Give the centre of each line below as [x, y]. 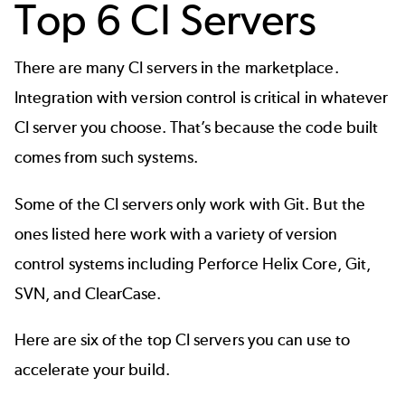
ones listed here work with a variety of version [176, 234]
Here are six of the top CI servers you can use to [182, 339]
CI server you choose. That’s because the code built [197, 128]
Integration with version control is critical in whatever [202, 98]
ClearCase [121, 293]
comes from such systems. [106, 158]
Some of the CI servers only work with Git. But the [190, 204]
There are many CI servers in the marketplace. [177, 68]
